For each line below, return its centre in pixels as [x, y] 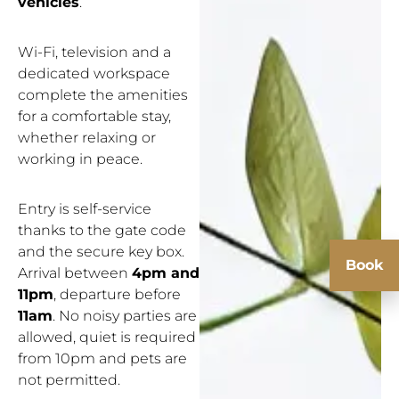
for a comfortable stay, [94, 117]
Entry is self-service [85, 209]
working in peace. [80, 159]
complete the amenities [103, 95]
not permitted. [69, 380]
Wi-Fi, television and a [94, 53]
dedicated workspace [94, 74]
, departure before [117, 295]
